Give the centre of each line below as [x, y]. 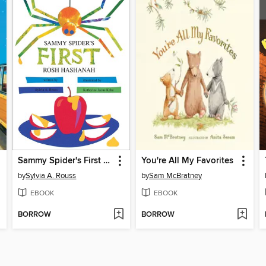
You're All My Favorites [187, 161]
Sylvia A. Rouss [51, 175]
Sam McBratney [175, 175]
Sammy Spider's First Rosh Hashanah [107, 161]
